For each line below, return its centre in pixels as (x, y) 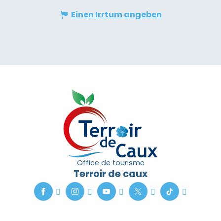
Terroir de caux (110, 174)
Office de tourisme (110, 163)
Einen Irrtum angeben (116, 14)
